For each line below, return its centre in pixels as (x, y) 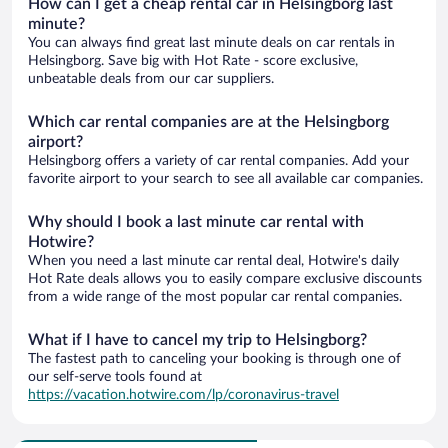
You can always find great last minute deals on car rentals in (211, 42)
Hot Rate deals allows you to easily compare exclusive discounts (225, 278)
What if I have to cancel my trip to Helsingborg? (197, 339)
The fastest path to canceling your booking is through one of (214, 358)
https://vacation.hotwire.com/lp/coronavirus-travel (183, 394)
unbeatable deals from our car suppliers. (151, 78)
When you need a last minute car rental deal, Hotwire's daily (213, 260)
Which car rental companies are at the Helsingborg (208, 121)
